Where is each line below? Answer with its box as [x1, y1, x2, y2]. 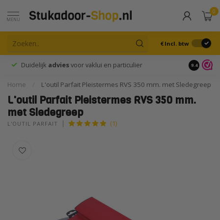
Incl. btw [165, 39, 189, 47]
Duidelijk [21, 60, 48, 69]
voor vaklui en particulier [69, 60, 142, 69]
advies [48, 60, 69, 69]
